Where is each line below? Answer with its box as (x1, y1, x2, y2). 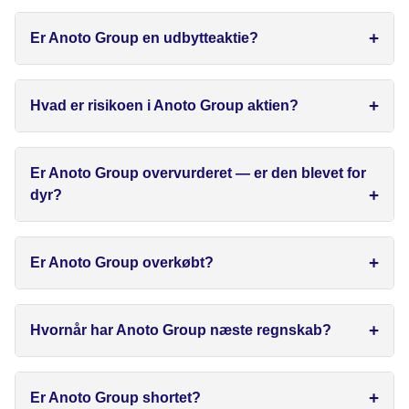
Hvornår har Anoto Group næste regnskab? (30, 322, 331, 339)
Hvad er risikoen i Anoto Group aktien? (30, 98, 299, 114)
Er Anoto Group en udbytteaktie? (30, 30, 258, 47)
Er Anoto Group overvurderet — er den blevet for (30, 165, 366, 182)
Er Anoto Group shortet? (30, 390, 201, 406)
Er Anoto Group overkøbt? (30, 255, 214, 271)
